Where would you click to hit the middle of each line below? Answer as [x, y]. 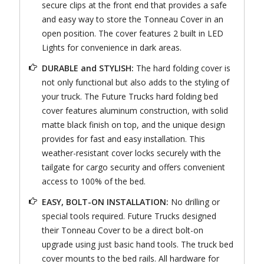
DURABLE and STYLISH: [88, 68]
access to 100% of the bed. [93, 181]
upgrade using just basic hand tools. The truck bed [137, 245]
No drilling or [194, 202]
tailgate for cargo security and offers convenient [133, 167]
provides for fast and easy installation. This [123, 139]
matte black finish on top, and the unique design [133, 125]
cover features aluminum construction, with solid [135, 111]
